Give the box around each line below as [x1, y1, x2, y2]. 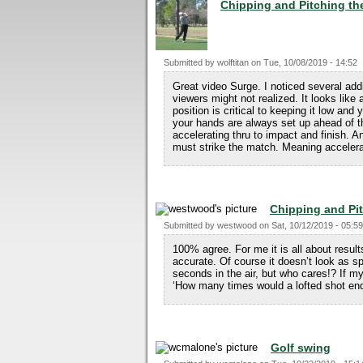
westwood [217, 220, 257, 230]
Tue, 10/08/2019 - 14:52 [263, 58, 357, 67]
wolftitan [217, 58, 249, 67]
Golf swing [271, 341, 331, 354]
